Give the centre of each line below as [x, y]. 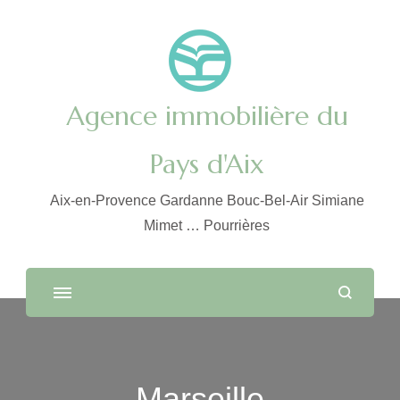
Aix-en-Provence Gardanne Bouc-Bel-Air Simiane [207, 200]
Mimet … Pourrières [207, 225]
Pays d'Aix [207, 164]
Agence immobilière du [207, 116]
